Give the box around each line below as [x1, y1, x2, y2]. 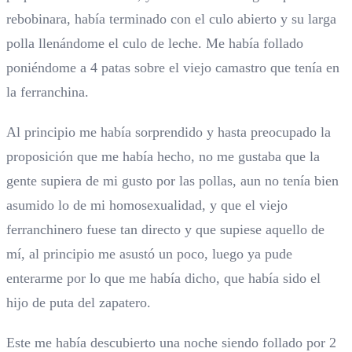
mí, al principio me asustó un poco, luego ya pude [6, 246, 292, 262]
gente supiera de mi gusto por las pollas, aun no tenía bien [6, 173, 339, 189]
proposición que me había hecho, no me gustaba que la [6, 148, 320, 165]
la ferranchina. [6, 84, 89, 101]
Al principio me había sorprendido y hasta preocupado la [6, 124, 331, 141]
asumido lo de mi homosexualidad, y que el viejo [6, 197, 288, 214]
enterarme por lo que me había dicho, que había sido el [6, 270, 321, 287]
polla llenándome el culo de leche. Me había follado [6, 35, 303, 52]
